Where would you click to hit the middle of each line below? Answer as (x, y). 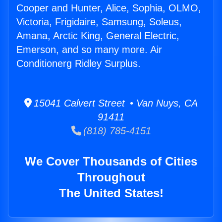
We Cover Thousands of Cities (111, 162)
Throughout (111, 177)
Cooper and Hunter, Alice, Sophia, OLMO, (109, 8)
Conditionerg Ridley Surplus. (79, 64)
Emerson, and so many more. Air (89, 50)
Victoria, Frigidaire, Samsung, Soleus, (99, 22)
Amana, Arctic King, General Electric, (98, 36)
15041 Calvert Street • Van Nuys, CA (115, 103)
